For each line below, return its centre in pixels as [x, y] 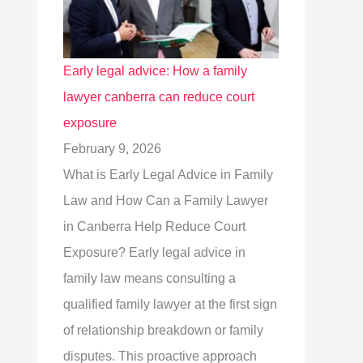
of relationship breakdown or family [163, 330]
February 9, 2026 [112, 149]
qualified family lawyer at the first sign [170, 304]
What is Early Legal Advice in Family [168, 175]
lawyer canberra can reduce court [159, 97]
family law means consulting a [149, 278]
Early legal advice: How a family [155, 71]
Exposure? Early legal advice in [154, 252]
